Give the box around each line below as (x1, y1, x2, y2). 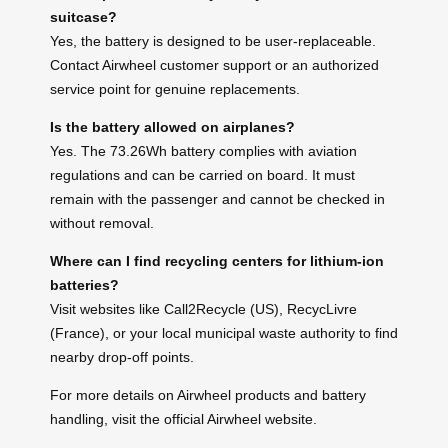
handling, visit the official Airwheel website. (50, 410, 317, 427)
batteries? (50, 276, 119, 293)
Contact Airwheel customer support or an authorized (50, 56, 379, 73)
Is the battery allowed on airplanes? (50, 118, 295, 135)
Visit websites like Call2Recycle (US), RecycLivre (50, 300, 357, 317)
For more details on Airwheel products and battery (50, 386, 366, 403)
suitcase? (50, 8, 117, 25)
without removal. (50, 214, 154, 231)
